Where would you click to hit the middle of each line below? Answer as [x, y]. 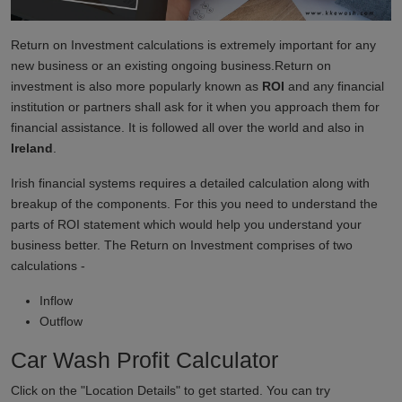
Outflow [61, 322]
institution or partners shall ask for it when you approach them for [195, 107]
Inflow [56, 301]
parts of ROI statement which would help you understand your [186, 225]
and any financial [334, 87]
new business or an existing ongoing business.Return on [171, 66]
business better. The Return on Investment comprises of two [182, 245]
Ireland [32, 149]
